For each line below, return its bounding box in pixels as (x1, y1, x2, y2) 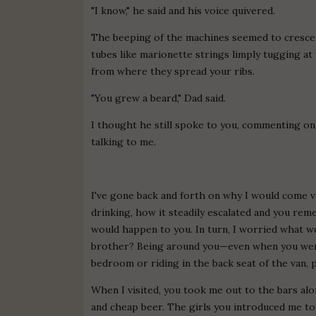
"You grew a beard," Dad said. (91, 91, 226, 104)
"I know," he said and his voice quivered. (91, 4, 276, 17)
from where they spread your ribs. (91, 64, 255, 78)
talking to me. (91, 135, 157, 148)
